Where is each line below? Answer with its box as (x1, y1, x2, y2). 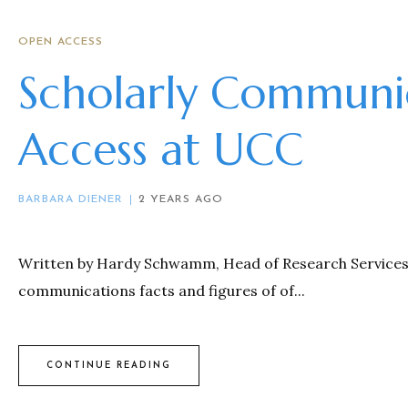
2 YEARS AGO (138, 194, 223, 205)
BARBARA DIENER (18, 194, 123, 205)
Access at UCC (18, 122, 303, 177)
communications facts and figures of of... (18, 281, 305, 300)
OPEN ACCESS (18, 36, 103, 47)
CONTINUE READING (46, 360, 171, 371)
